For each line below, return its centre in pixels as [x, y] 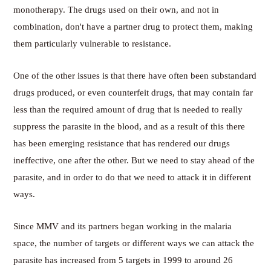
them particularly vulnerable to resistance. [93, 44]
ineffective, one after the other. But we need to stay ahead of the [134, 161]
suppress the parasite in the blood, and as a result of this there [129, 127]
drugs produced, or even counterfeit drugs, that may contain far [133, 93]
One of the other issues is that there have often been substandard [135, 76]
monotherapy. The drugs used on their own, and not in [116, 10]
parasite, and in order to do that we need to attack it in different [132, 178]
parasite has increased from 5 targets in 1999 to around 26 [123, 260]
